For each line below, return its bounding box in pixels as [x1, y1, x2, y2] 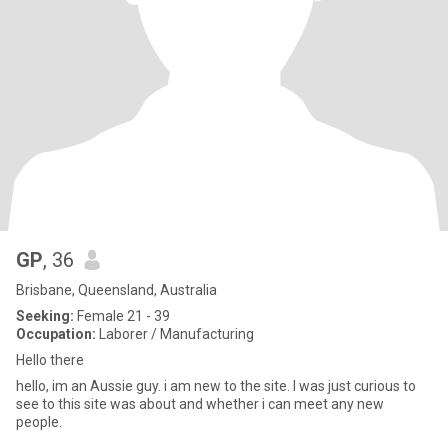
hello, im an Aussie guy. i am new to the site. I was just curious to [16, 378, 293, 394]
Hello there [16, 352, 84, 368]
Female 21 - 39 [74, 308, 170, 324]
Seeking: [16, 308, 74, 324]
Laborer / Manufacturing [96, 326, 254, 342]
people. [16, 414, 62, 430]
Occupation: [16, 326, 96, 342]
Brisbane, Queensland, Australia [16, 282, 217, 298]
